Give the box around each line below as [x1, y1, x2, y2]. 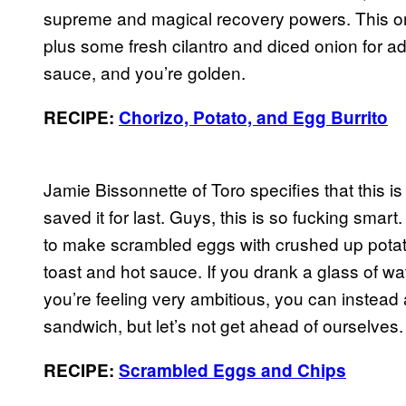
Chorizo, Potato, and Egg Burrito [119, 104, 388, 130]
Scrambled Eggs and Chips [119, 357, 346, 382]
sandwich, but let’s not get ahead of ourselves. [43, 312, 403, 337]
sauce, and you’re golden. [43, 59, 246, 84]
